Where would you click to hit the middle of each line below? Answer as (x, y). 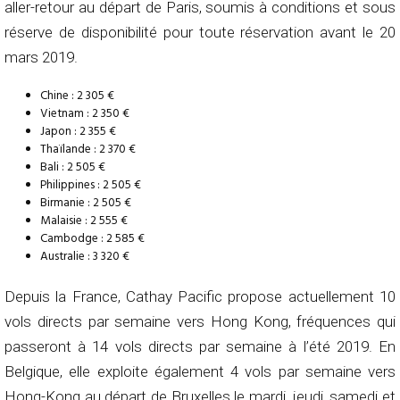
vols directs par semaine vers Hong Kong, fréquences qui (200, 321)
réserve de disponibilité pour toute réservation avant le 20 (200, 32)
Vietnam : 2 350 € (85, 113)
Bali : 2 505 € (73, 167)
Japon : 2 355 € (78, 131)
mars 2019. (41, 57)
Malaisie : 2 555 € (84, 221)
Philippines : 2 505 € (91, 185)
